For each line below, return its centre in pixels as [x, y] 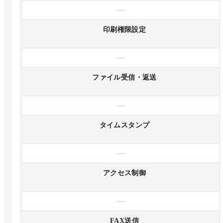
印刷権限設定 [124, 30]
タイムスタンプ [124, 125]
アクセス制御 [124, 173]
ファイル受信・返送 [124, 78]
